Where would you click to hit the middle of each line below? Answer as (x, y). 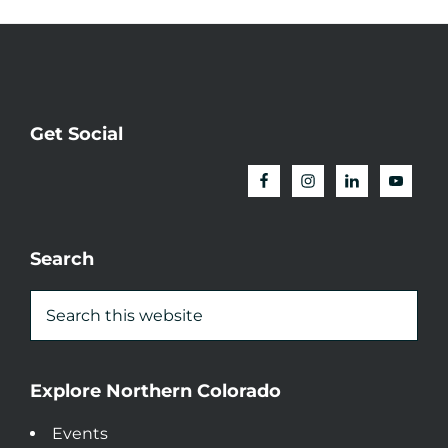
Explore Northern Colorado (155, 390)
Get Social (76, 133)
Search (62, 258)
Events (80, 433)
